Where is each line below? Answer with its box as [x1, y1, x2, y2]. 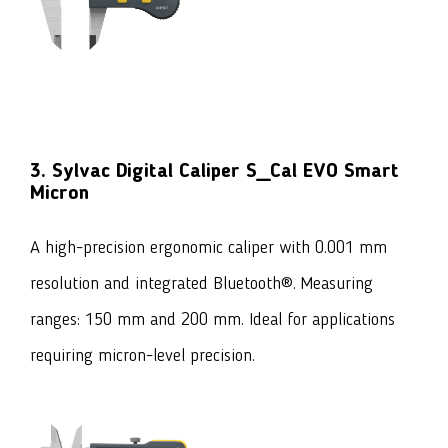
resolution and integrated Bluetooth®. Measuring [30, 274, 373, 293]
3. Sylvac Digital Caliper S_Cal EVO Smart [30, 161, 399, 182]
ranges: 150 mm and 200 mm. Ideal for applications [30, 310, 395, 329]
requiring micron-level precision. [30, 346, 255, 365]
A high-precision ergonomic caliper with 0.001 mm [30, 238, 387, 257]
